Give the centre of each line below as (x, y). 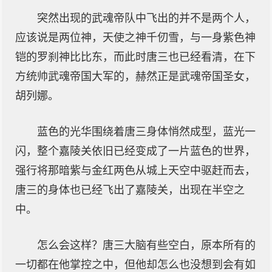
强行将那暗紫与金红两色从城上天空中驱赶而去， (135, 171)
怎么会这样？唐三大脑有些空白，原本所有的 (146, 245)
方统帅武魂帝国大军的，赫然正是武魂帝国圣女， (135, 76)
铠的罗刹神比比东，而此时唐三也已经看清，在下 (135, 57)
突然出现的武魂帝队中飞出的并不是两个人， (146, 18)
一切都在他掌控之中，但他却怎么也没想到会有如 (135, 265)
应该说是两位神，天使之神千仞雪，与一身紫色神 (135, 38)
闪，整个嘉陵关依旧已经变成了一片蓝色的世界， (135, 151)
